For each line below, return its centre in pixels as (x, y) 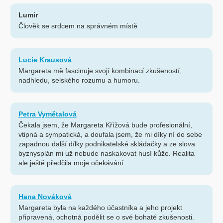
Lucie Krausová (45, 60)
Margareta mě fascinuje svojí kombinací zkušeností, (100, 71)
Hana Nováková (45, 197)
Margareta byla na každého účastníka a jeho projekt (100, 208)
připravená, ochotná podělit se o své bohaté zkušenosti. (106, 217)
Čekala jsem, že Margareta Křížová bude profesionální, (105, 125)
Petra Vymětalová (47, 114)
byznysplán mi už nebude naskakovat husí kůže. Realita (106, 154)
